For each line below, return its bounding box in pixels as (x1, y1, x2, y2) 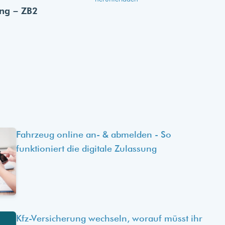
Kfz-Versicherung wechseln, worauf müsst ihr (16, 213, 202, 223)
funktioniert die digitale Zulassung (16, 143, 157, 154)
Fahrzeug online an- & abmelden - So (16, 129, 171, 140)
